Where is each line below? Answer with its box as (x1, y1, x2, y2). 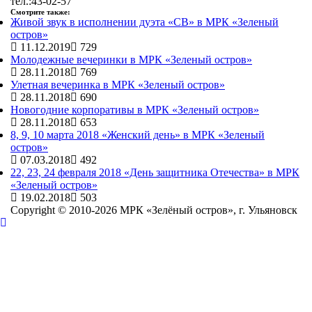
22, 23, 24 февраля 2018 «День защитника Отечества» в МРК (10, 166, 299, 178)
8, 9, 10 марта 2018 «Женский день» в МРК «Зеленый (10, 129, 265, 141)
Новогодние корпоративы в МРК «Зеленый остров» (10, 104, 259, 116)
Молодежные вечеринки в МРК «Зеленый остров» (10, 54, 252, 65)
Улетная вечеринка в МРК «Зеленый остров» (10, 79, 225, 91)
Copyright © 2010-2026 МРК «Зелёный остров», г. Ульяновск (10, 204, 297, 216)
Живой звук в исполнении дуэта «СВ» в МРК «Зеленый (10, 16, 279, 28)
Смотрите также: (10, 8, 70, 16)
